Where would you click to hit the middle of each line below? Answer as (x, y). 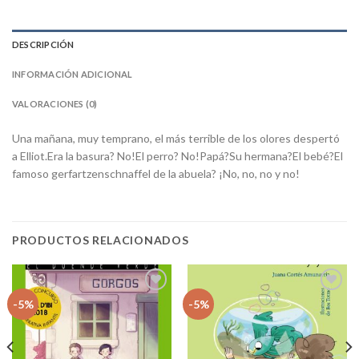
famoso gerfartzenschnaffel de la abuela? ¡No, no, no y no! (156, 173)
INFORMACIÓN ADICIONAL (73, 74)
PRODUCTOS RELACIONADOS (101, 240)
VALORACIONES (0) (55, 103)
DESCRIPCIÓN (43, 44)
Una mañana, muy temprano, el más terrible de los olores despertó (176, 138)
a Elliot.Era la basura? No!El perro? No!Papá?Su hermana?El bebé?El (177, 155)
